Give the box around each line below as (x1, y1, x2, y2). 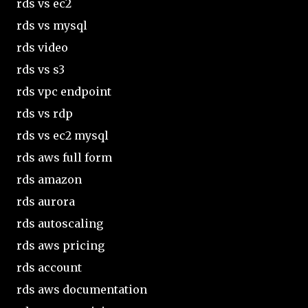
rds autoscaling (16, 216, 103, 230)
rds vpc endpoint (16, 84, 111, 98)
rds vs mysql (16, 18, 87, 32)
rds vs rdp (16, 106, 73, 120)
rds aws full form (16, 150, 112, 164)
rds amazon (16, 172, 82, 186)
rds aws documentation (16, 282, 147, 296)
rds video (16, 40, 68, 54)
